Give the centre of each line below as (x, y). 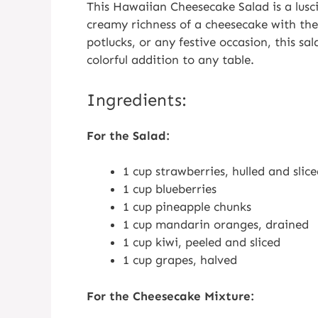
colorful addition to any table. (170, 60)
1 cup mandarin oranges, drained (216, 224)
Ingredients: (137, 99)
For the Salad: (128, 135)
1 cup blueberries (170, 189)
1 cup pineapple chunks (187, 207)
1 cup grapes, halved (180, 260)
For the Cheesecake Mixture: (170, 296)
